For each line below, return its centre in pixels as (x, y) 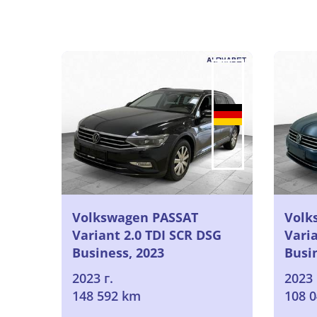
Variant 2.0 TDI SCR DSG (147, 235)
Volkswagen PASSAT (135, 217)
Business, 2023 (118, 252)
